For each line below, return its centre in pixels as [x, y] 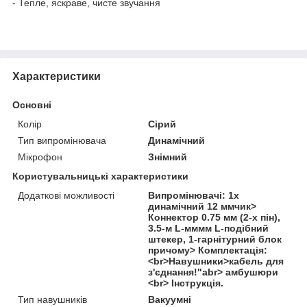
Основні [32, 105]
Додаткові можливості [66, 195]
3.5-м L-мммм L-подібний [209, 228]
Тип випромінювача [62, 140]
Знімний [168, 157]
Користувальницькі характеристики [100, 176]
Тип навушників [52, 299]
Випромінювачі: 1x [194, 195]
